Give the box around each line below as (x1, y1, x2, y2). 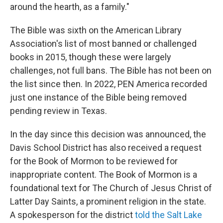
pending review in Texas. (10, 106, 107, 116)
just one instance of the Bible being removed (10, 92, 187, 103)
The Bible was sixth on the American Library (10, 25, 182, 36)
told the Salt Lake (135, 210, 202, 221)
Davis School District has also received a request (10, 142, 202, 153)
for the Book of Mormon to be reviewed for (10, 156, 178, 167)
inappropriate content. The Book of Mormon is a (10, 169, 197, 180)
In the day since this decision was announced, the (10, 129, 206, 140)
